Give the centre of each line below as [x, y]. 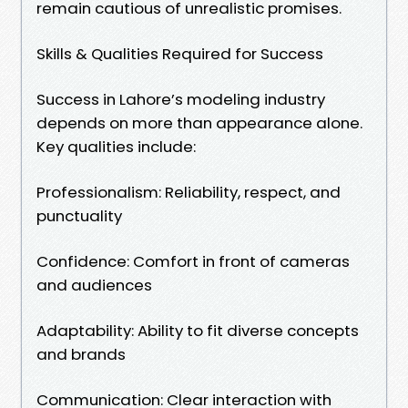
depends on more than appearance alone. [199, 122]
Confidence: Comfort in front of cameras [193, 261]
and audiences [94, 285]
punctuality [79, 215]
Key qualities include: [116, 146]
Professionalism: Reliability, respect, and [189, 192]
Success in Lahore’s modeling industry [181, 99]
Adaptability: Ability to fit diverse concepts [198, 330]
